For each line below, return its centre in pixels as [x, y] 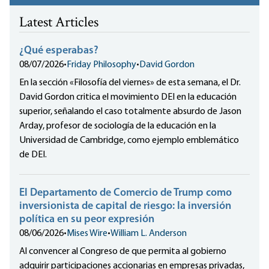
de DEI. [33, 155]
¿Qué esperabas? [59, 51]
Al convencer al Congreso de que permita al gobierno [123, 252]
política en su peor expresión [87, 220]
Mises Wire [87, 234]
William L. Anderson [149, 234]
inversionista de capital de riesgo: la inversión [125, 207]
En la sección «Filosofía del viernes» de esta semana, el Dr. [130, 83]
